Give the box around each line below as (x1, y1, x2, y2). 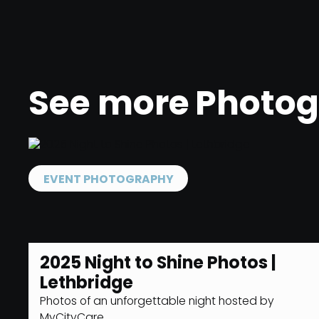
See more (28, 88, 189, 123)
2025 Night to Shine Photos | (39, 255, 276, 273)
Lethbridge (39, 275, 133, 293)
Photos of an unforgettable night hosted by (39, 296, 274, 308)
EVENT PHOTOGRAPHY (43, 174, 174, 186)
